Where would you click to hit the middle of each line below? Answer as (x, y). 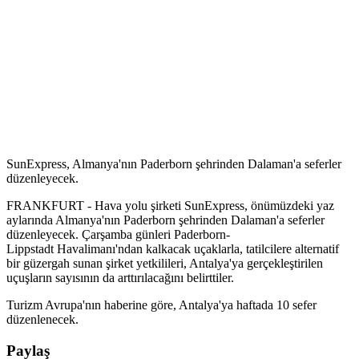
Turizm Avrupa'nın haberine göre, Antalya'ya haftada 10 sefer (161, 305)
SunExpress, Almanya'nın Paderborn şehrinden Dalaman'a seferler (174, 163)
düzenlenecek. (42, 319)
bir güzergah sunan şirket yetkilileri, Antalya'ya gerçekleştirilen (165, 263)
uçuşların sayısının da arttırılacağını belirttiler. (120, 277)
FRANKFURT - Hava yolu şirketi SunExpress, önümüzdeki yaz (170, 205)
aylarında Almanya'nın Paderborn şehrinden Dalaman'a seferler (165, 220)
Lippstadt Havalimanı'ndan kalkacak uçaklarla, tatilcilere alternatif (173, 248)
